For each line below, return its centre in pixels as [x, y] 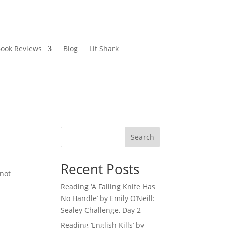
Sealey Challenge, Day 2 [101, 210]
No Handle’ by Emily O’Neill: [108, 198]
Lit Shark [104, 48]
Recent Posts [100, 169]
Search [142, 137]
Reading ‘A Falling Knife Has [108, 187]
